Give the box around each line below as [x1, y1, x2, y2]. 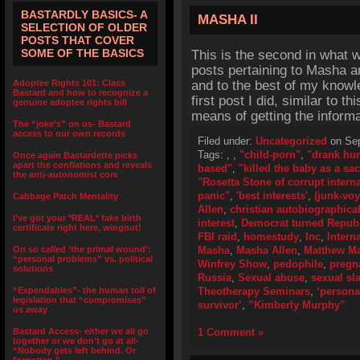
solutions [13, 264, 53, 273]
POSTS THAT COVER [21, 34, 134, 47]
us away [13, 305, 47, 314]
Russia [198, 272, 231, 284]
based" [198, 162, 232, 174]
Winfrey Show [198, 258, 267, 270]
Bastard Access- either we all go [13, 326, 149, 336]
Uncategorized [256, 135, 327, 147]
